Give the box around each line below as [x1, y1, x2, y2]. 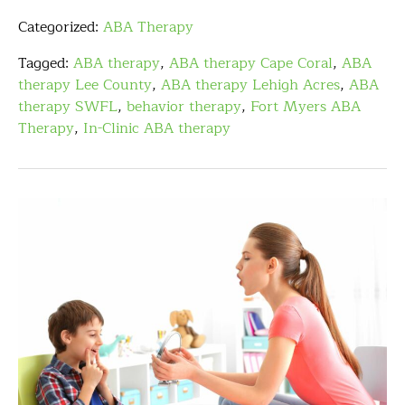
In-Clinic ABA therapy [83, 117, 231, 140]
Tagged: [18, 52, 73, 75]
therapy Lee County [18, 73, 152, 97]
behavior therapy [127, 95, 241, 118]
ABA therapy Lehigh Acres [161, 73, 340, 97]
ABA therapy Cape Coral [169, 52, 333, 75]
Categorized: [18, 15, 103, 39]
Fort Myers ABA [250, 95, 361, 118]
